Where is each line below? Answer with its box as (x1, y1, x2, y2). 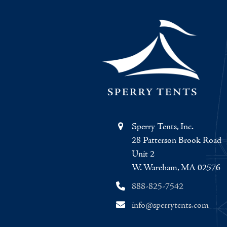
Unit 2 (131, 148, 155, 161)
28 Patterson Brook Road (131, 135, 221, 147)
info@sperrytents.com (131, 200, 209, 212)
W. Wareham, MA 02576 (131, 162, 220, 174)
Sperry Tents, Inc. (131, 121, 194, 133)
